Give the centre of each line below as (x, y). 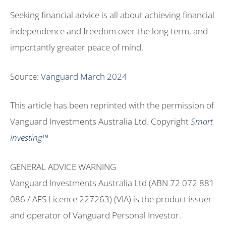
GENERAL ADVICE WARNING (63, 166)
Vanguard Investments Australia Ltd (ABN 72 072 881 (112, 183)
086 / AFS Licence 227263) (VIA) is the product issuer (111, 199)
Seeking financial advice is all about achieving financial (112, 15)
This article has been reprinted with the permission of (112, 105)
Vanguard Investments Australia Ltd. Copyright (100, 122)
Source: (25, 76)
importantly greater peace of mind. (77, 47)
